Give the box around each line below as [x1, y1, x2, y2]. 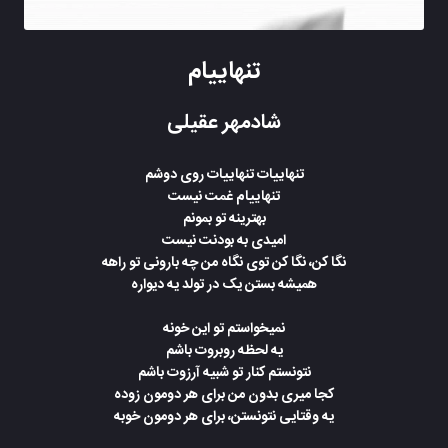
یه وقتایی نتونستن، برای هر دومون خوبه [114, 405, 334, 429]
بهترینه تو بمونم [182, 207, 266, 231]
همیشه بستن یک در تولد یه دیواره [131, 273, 317, 297]
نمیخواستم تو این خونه [163, 317, 285, 341]
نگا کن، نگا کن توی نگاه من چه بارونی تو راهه [102, 251, 346, 275]
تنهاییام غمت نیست [168, 185, 280, 209]
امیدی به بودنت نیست [162, 229, 286, 253]
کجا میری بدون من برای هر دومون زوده [114, 383, 334, 407]
